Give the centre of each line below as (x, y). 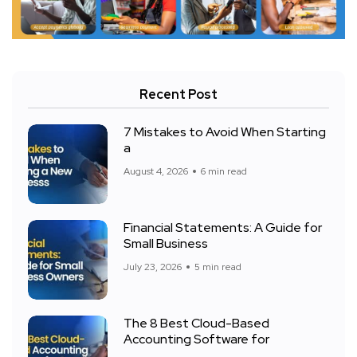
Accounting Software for (196, 339)
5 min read (218, 267)
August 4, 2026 (156, 172)
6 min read (224, 172)
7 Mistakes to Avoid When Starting (225, 132)
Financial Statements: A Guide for (223, 228)
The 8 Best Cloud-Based (196, 324)
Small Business (166, 244)
